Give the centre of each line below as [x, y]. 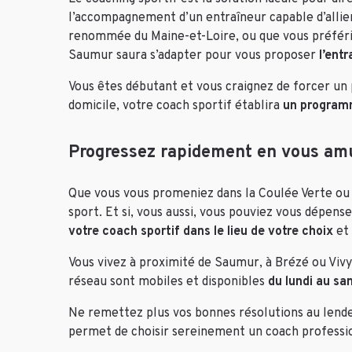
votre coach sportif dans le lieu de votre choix [201, 232]
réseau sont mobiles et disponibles [168, 282]
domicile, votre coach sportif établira [176, 106]
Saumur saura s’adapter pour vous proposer [194, 56]
